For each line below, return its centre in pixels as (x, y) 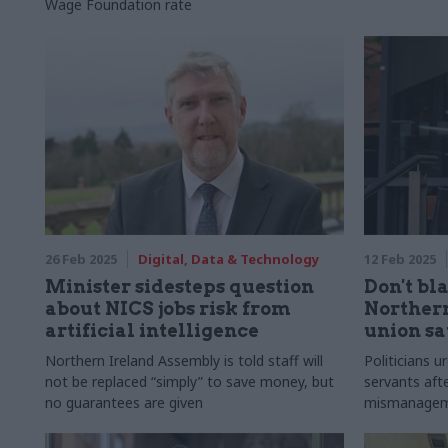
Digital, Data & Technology (228, 259)
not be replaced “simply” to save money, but (189, 381)
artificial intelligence (152, 330)
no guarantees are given (124, 402)
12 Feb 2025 (399, 259)
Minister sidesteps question (179, 286)
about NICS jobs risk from (168, 308)
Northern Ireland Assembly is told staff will (184, 360)
